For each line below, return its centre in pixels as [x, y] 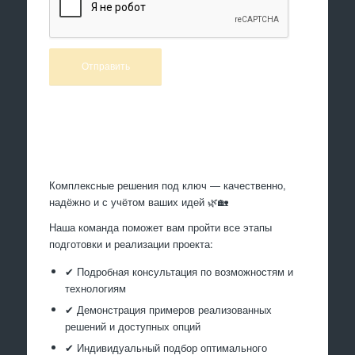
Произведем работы [177, 139]
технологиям [96, 288]
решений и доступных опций [133, 326]
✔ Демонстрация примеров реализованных [169, 309]
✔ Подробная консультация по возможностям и [179, 271]
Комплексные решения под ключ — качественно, [168, 185]
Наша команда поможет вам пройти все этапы [161, 227]
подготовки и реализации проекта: [132, 243]
